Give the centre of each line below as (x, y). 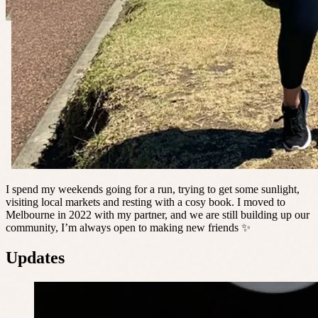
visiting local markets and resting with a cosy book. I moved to (146, 202)
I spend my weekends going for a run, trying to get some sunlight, (153, 190)
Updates (35, 257)
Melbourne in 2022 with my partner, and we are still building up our (158, 215)
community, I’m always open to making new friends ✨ (128, 228)
